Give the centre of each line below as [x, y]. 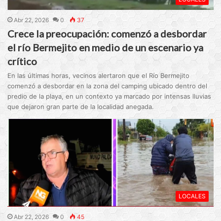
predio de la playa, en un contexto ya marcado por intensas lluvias [110, 96]
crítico [22, 61]
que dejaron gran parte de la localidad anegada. [81, 106]
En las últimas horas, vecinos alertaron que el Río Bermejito [99, 75]
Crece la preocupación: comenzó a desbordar [107, 33]
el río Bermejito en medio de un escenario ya [106, 47]
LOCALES [192, 196]
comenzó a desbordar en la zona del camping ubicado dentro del [108, 86]
